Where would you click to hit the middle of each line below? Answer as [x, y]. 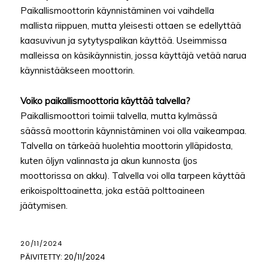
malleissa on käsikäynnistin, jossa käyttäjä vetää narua [133, 56]
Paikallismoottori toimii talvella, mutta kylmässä [119, 116]
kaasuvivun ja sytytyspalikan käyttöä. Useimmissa [124, 41]
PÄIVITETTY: [41, 257]
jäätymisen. [44, 206]
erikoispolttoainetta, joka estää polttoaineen [112, 191]
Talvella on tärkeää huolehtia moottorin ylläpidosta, [127, 146]
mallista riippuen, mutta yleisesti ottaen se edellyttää [131, 26]
